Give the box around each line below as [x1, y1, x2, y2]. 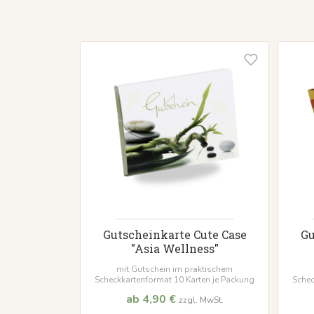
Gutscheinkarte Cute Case [102, 227, 247, 243]
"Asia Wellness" [130, 241, 219, 257]
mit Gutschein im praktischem [116, 264, 233, 275]
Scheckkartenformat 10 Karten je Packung [95, 274, 254, 286]
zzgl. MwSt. [178, 294, 224, 306]
